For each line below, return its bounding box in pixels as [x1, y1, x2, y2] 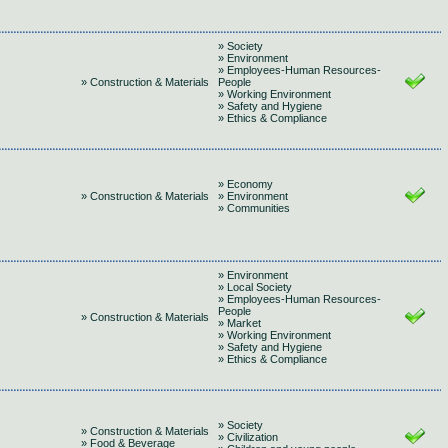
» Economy [218, 178, 273, 190]
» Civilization [218, 431, 278, 443]
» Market [218, 317, 261, 329]
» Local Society [218, 281, 292, 293]
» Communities [218, 202, 290, 214]
